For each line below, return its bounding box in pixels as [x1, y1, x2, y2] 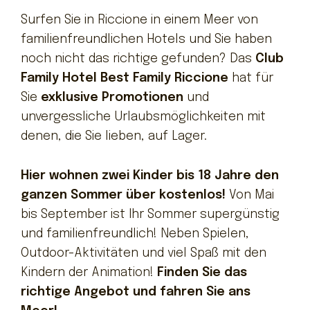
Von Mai [226, 188, 274, 201]
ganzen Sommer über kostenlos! [21, 188, 226, 201]
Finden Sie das [157, 266, 247, 279]
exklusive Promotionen [41, 91, 183, 104]
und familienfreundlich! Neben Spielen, [21, 227, 249, 240]
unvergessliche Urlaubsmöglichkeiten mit [21, 111, 266, 124]
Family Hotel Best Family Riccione [21, 72, 228, 85]
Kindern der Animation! [21, 266, 157, 279]
